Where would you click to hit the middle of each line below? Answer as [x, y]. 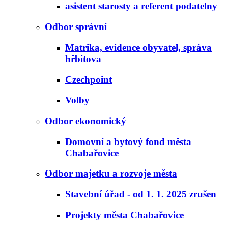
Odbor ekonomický [85, 121]
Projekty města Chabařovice [124, 215]
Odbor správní [76, 27]
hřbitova [83, 59]
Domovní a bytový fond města [128, 141]
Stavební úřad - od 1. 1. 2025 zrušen [141, 194]
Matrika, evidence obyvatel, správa [138, 47]
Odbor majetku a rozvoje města [111, 174]
